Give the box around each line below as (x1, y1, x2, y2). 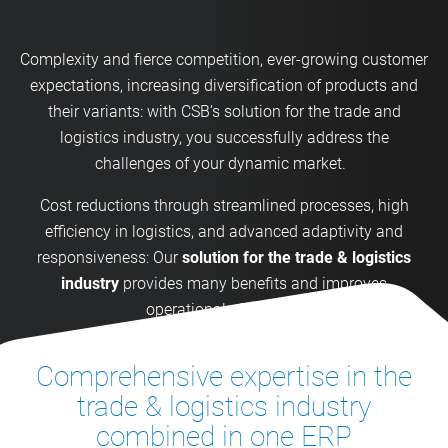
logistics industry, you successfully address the (59, 128, 389, 148)
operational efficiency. (145, 300, 303, 320)
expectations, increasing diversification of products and (30, 76, 418, 96)
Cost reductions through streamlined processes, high (39, 196, 409, 216)
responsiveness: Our (37, 248, 182, 268)
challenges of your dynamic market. (94, 154, 354, 174)
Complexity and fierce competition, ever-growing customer (20, 50, 428, 70)
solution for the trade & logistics (182, 248, 411, 268)
